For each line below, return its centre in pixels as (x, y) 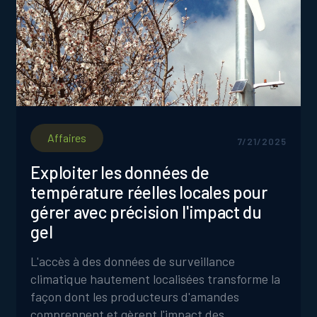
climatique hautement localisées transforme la (156, 279)
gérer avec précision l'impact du (146, 212)
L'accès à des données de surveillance (133, 261)
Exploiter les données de (120, 172)
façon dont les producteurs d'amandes (135, 296)
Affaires (67, 138)
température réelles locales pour (149, 192)
